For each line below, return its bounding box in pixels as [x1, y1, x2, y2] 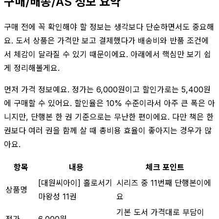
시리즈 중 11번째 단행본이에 [116, 177, 211, 188]
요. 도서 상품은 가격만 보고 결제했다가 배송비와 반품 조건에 [4, 35, 209, 45]
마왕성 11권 [38, 191, 77, 201]
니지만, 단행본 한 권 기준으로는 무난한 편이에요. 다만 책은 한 [4, 111, 214, 122]
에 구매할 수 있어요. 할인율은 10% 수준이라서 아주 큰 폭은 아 [4, 98, 215, 108]
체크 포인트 [146, 162, 184, 172]
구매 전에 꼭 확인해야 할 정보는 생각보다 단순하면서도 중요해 [4, 22, 214, 32]
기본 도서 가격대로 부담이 [116, 207, 204, 217]
